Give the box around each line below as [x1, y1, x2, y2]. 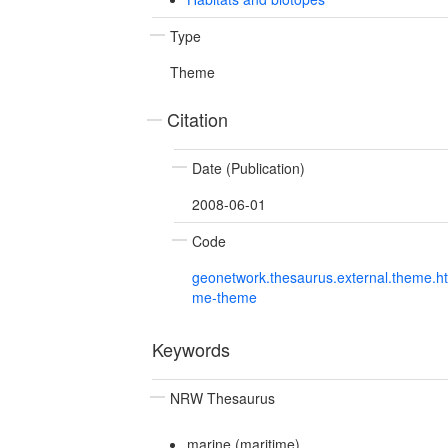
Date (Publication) [192, 157, 305, 178]
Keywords [152, 335, 230, 362]
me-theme [192, 286, 257, 307]
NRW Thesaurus [170, 387, 275, 408]
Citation [167, 105, 228, 132]
